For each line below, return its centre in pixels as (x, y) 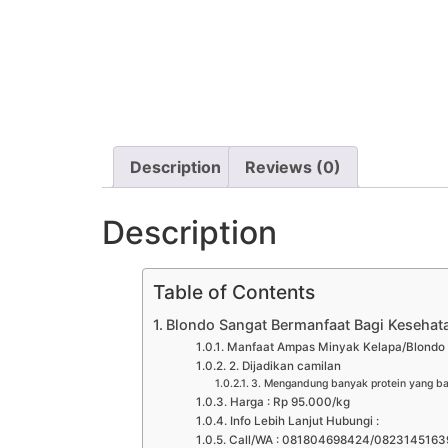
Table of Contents (234, 291)
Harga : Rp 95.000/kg (289, 401)
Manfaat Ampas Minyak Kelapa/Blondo (335, 346)
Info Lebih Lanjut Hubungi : (304, 420)
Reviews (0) (293, 166)
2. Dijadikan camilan (284, 365)
